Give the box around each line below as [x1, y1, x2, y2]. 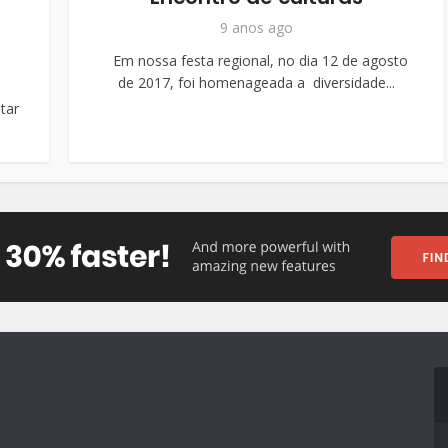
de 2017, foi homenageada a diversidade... [118, 73, 395, 92]
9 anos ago [220, 18, 293, 37]
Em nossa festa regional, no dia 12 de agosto [105, 51, 408, 70]
